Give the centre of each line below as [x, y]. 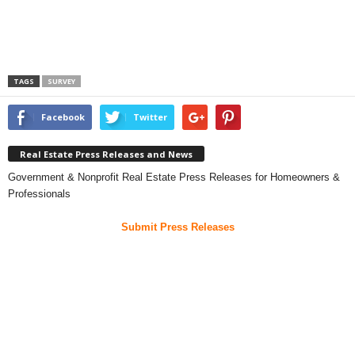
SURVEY [61, 81]
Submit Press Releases [177, 227]
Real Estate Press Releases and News [106, 154]
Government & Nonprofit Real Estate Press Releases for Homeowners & [174, 177]
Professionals [39, 193]
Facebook [63, 117]
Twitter [150, 117]
